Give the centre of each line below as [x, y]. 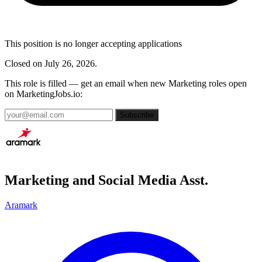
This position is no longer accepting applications [93, 44]
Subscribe [137, 115]
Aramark [21, 205]
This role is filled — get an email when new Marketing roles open [126, 83]
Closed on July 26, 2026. [51, 63]
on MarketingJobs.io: [44, 94]
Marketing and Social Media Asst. [106, 180]
